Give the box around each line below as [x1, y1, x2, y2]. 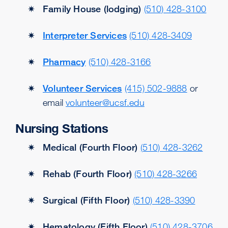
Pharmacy [43, 56, 86, 67]
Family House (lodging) [43, 3, 141, 14]
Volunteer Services [43, 82, 122, 94]
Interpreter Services [43, 30, 127, 41]
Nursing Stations [15, 121, 108, 136]
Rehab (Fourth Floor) [43, 168, 132, 179]
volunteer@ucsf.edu [66, 97, 145, 108]
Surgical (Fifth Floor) [43, 194, 130, 206]
